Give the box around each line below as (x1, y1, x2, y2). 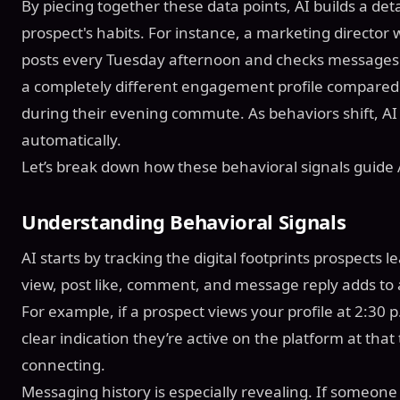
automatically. (21, 129, 121, 150)
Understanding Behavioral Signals (21, 208, 346, 235)
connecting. (21, 354, 105, 375)
